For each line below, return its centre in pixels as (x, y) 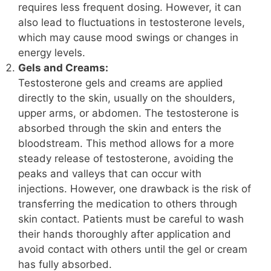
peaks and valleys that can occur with (110, 174)
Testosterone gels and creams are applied (121, 83)
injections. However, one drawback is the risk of (135, 189)
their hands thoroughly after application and (125, 234)
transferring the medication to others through (128, 204)
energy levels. (52, 53)
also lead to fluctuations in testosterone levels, (132, 23)
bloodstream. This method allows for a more (126, 144)
